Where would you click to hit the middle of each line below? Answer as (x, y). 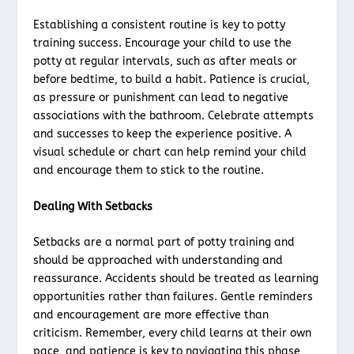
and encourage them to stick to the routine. (149, 171)
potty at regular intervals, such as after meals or (166, 62)
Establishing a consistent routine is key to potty (160, 25)
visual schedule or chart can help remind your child (170, 153)
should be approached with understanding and (158, 261)
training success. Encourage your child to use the (163, 43)
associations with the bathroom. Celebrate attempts (174, 116)
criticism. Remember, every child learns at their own (173, 333)
